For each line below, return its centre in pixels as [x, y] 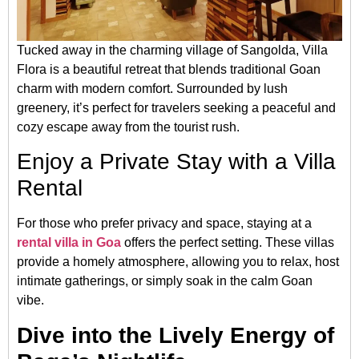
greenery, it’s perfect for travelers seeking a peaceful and [176, 107]
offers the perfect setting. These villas [228, 243]
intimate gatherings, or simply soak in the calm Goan [165, 281]
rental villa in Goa [69, 243]
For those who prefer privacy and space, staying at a [164, 224]
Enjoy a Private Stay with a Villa [176, 162]
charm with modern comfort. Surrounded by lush [152, 88]
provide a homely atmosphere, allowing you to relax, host [178, 262]
